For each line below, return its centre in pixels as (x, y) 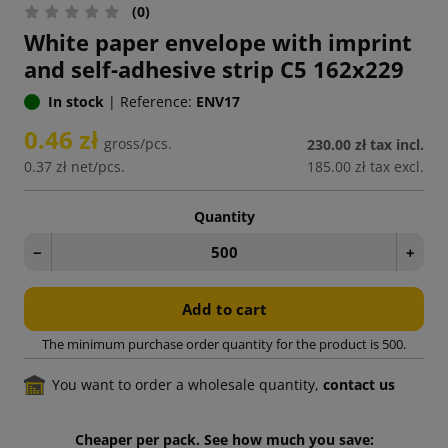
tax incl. (397, 145)
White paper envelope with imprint (218, 42)
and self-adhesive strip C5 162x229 (214, 69)
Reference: (156, 102)
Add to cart (224, 309)
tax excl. (397, 167)
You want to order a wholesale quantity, (187, 385)
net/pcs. (98, 167)
